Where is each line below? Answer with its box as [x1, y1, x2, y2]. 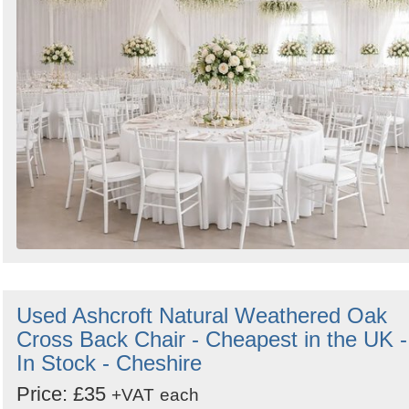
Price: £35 [16, 383, 111, 406]
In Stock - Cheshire [16, 351, 202, 376]
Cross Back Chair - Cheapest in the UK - [16, 327, 407, 352]
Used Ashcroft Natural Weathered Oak [16, 303, 387, 329]
